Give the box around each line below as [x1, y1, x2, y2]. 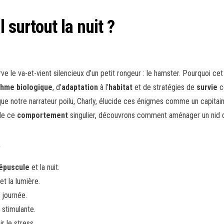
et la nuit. [29, 162, 60, 172]
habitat [108, 82, 132, 92]
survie [196, 82, 217, 92]
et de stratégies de [132, 82, 196, 92]
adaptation [61, 82, 98, 92]
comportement [17, 110, 68, 120]
